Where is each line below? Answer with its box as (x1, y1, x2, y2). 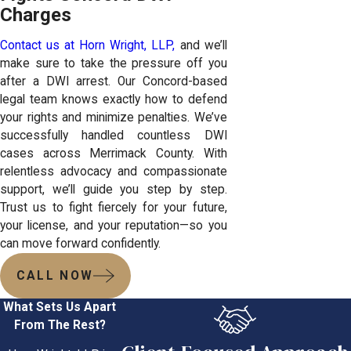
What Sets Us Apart (3, 299, 117, 314)
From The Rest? (13, 317, 106, 332)
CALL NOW (16, 269, 94, 284)
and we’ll (175, 38, 227, 53)
